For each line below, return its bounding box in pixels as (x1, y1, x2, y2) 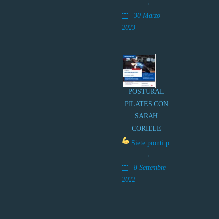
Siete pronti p (131, 139, 169, 146)
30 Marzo (134, 11, 160, 19)
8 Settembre (134, 163, 166, 171)
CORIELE (131, 124, 161, 131)
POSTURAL (129, 88, 164, 95)
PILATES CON (125, 100, 168, 107)
